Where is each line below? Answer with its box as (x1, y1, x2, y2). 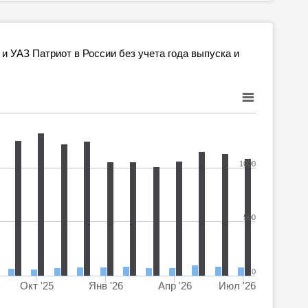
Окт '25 (19, 280, 54, 291)
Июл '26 (219, 280, 256, 291)
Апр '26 (157, 280, 192, 291)
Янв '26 (88, 280, 123, 291)
